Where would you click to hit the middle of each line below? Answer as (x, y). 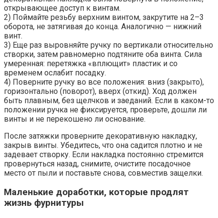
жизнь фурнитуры (44, 203)
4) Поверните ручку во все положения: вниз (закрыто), (104, 82)
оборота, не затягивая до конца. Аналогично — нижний (103, 27)
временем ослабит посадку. (55, 73)
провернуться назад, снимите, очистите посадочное (97, 164)
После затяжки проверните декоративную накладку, (100, 136)
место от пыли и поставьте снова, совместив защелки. (103, 173)
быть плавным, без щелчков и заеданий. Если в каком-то (109, 101)
